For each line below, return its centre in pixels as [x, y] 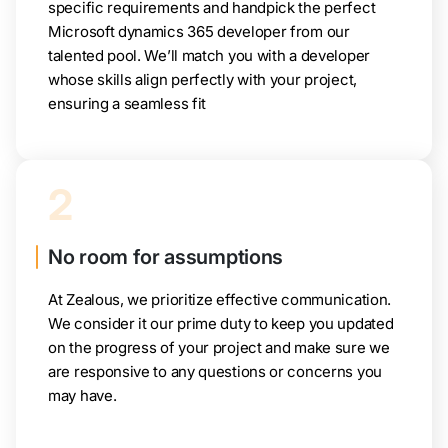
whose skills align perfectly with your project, [202, 80]
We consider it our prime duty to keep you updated [221, 324]
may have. [82, 396]
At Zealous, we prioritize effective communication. [220, 300]
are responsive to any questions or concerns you [215, 372]
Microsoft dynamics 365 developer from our [199, 32]
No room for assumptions [166, 257]
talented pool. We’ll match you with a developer [209, 56]
